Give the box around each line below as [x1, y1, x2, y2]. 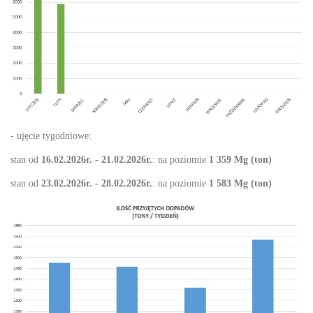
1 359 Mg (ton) [209, 154, 272, 166]
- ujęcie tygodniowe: [10, 131, 92, 142]
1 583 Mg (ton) [209, 178, 272, 189]
